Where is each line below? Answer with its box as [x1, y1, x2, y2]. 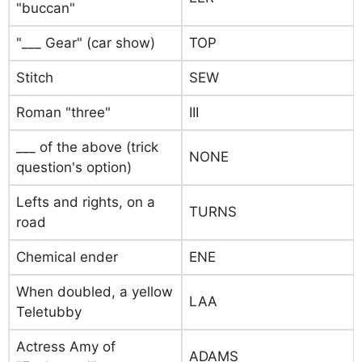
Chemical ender [16, 249, 118, 265]
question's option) [16, 159, 132, 175]
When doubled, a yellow [16, 284, 173, 300]
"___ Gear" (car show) [16, 35, 155, 51]
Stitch [16, 69, 53, 86]
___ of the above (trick [16, 139, 158, 155]
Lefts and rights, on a [16, 194, 155, 210]
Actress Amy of [16, 339, 116, 355]
